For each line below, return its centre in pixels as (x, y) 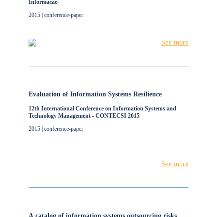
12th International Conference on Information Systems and (102, 108)
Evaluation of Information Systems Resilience (95, 94)
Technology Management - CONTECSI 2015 (84, 116)
